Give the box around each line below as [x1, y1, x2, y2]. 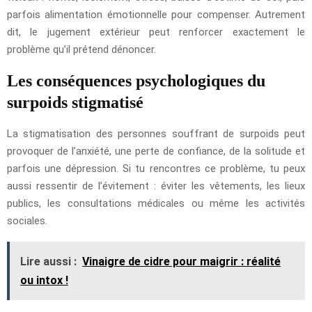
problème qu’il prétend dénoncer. [7, 43, 156, 56]
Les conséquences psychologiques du [7, 72, 265, 91]
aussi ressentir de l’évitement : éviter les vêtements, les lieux [7, 180, 305, 193]
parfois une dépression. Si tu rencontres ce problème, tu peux [7, 162, 305, 175]
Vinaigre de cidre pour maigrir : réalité [82, 255, 281, 269]
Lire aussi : [20, 255, 77, 269]
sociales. [7, 214, 47, 228]
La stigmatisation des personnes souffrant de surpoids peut [7, 127, 305, 141]
